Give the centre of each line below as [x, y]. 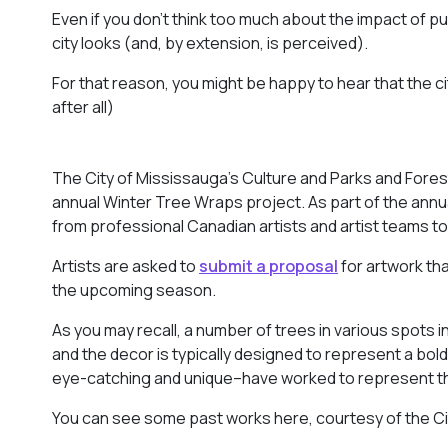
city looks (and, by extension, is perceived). [210, 42]
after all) [83, 106]
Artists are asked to [125, 265]
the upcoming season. [134, 289]
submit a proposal [268, 265]
